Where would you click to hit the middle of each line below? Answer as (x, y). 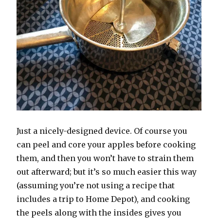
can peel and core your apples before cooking (106, 144)
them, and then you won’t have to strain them (105, 158)
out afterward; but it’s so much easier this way (107, 172)
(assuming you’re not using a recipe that (96, 185)
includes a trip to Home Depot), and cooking (103, 199)
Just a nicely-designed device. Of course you (102, 131)
